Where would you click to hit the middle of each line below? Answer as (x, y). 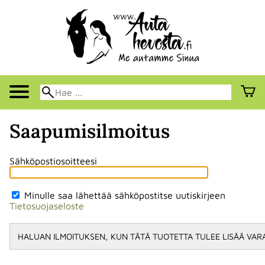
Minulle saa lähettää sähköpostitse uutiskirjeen (123, 195)
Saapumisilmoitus (90, 131)
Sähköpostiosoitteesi (53, 161)
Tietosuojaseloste (47, 206)
